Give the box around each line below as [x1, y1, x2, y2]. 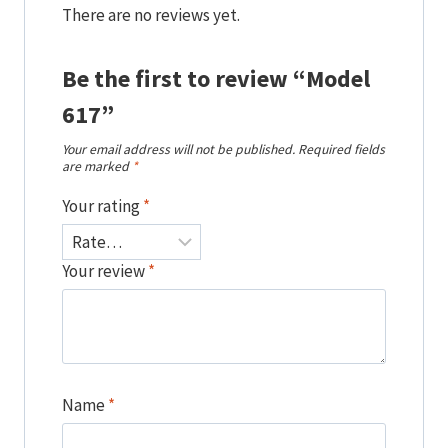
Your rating [62, 195, 143, 218]
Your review [62, 259, 148, 282]
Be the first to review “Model [62, 62, 370, 94]
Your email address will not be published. [62, 140, 295, 158]
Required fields [298, 140, 385, 158]
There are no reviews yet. [62, 3, 240, 26]
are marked [62, 157, 132, 175]
